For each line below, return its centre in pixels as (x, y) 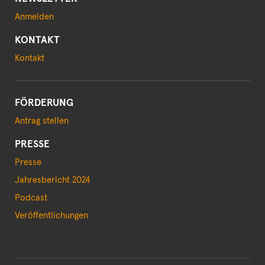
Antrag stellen (42, 121)
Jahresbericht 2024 (52, 180)
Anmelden (34, 17)
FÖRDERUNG (44, 104)
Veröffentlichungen (51, 216)
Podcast (31, 198)
